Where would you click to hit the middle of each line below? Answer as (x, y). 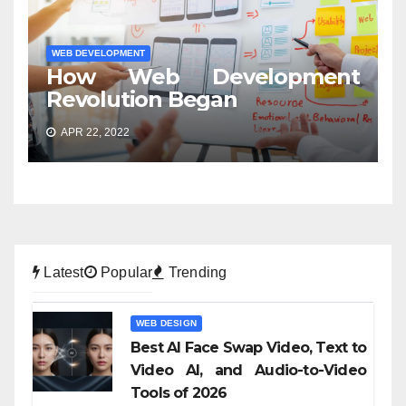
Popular (125, 272)
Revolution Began (142, 99)
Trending (196, 272)
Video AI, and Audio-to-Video (248, 370)
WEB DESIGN (166, 323)
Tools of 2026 (179, 392)
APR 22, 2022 (94, 132)
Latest (62, 272)
